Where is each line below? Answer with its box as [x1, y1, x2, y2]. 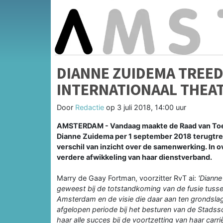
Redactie [75, 103, 104, 111]
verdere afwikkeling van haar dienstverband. [57, 152, 212, 161]
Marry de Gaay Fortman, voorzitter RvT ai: [57, 173, 196, 182]
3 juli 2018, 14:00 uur [117, 103, 186, 111]
